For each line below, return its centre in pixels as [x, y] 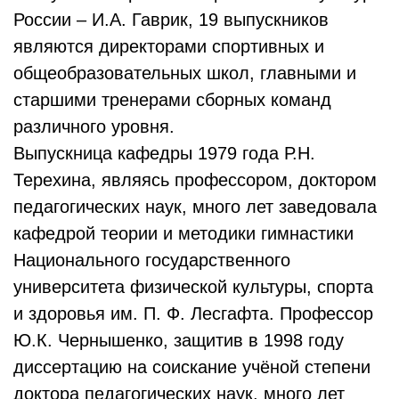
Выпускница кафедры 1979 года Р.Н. [164, 153]
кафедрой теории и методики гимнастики [183, 233]
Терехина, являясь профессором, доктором [195, 180]
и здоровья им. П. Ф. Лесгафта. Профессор [193, 313]
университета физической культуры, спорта [193, 287]
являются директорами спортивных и [169, 46]
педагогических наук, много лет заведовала [195, 207]
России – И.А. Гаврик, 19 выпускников [171, 20]
